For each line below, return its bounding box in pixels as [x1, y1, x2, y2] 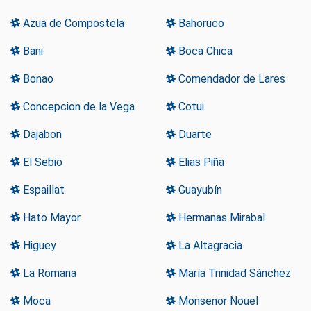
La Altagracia [176, 239, 242, 253]
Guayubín [176, 183, 222, 197]
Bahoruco [176, 17, 224, 31]
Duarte [176, 128, 212, 142]
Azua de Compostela [20, 17, 124, 31]
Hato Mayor [20, 211, 81, 225]
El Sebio [20, 155, 62, 169]
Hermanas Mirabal [176, 211, 265, 225]
